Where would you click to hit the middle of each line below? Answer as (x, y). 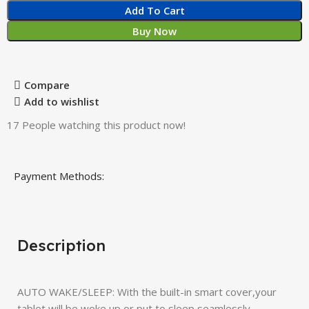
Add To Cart (154, 10)
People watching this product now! (104, 124)
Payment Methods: (59, 176)
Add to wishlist (61, 102)
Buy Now (154, 31)
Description (61, 245)
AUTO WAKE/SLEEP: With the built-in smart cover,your (147, 291)
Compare (47, 85)
